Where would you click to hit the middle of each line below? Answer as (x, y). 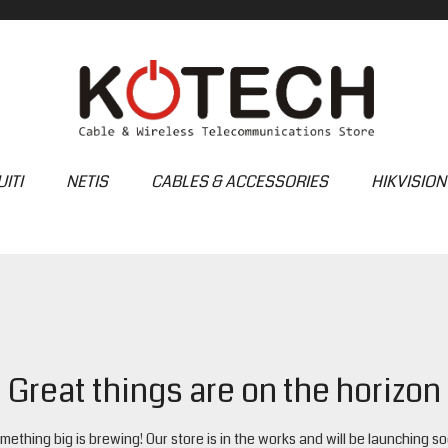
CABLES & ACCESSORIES (239, 181)
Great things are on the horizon (224, 391)
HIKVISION (408, 181)
